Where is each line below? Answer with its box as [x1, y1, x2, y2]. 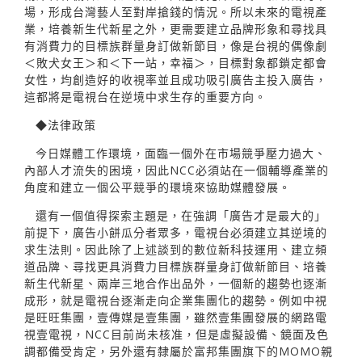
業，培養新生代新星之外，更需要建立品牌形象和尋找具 [24, 20, 327, 36]
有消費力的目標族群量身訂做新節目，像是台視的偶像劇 [24, 37, 327, 53]
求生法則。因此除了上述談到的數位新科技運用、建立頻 [24, 241, 327, 257]
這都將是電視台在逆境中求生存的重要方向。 [24, 88, 267, 104]
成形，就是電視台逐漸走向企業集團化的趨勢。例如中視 [24, 292, 327, 308]
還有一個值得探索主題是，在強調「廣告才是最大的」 [36, 207, 326, 223]
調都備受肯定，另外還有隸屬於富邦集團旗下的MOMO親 [24, 343, 333, 359]
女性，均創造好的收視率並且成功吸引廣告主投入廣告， [24, 71, 327, 87]
